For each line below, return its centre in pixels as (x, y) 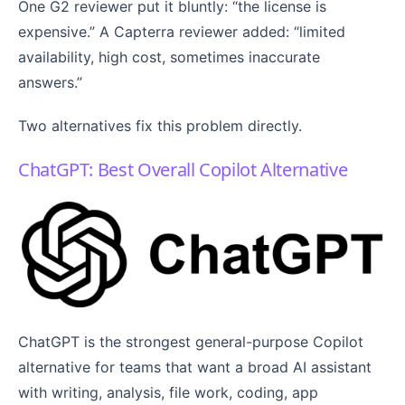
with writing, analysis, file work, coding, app (168, 393)
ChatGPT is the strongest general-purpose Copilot (191, 342)
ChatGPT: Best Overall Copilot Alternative (183, 169)
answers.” (50, 83)
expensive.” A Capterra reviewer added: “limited (182, 32)
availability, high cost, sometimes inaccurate (169, 57)
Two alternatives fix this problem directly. (160, 125)
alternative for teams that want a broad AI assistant (195, 367)
